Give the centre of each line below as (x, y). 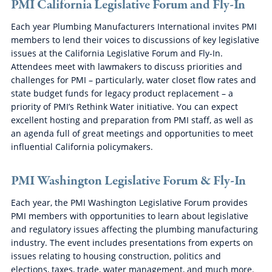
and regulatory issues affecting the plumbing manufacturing (134, 229)
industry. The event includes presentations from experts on (132, 242)
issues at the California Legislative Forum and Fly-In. (117, 53)
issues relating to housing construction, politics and (116, 256)
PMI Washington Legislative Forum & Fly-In (128, 181)
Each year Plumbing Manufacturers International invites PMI (134, 26)
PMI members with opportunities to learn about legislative (129, 216)
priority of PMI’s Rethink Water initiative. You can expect (124, 106)
